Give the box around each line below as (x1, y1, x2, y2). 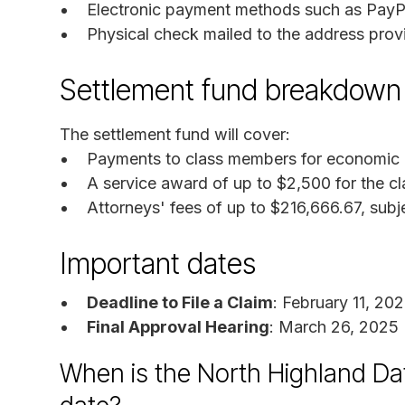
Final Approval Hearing (87, 316, 269, 336)
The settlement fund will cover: (60, 124, 290, 144)
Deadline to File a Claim (87, 292, 273, 312)
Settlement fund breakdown (60, 71, 401, 108)
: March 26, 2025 (269, 316, 399, 336)
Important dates (60, 245, 256, 281)
